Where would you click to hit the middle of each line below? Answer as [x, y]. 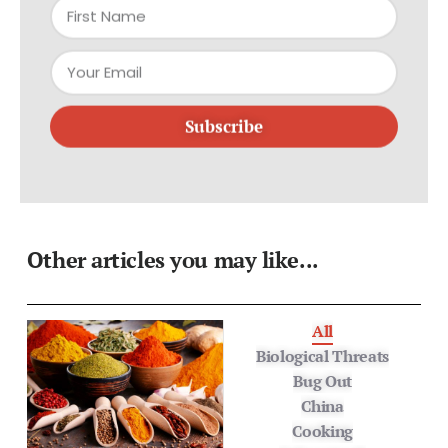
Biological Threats [322, 355]
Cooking [322, 430]
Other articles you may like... [172, 259]
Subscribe [224, 109]
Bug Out [322, 380]
